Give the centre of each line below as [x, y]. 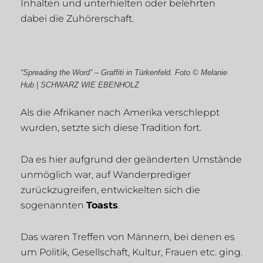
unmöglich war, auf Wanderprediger [106, 175]
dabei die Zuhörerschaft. [78, 19]
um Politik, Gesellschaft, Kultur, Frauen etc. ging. [131, 252]
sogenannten [53, 205]
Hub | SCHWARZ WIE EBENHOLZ [80, 85]
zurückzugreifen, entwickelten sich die [110, 190]
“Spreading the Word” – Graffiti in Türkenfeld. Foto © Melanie [124, 73]
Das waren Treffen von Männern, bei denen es [128, 237]
